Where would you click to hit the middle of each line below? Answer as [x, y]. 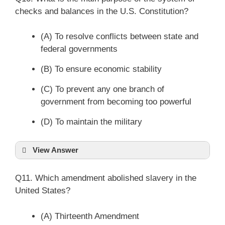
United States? [43, 191]
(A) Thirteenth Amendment [90, 216]
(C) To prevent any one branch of [102, 89]
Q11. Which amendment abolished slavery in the [106, 178]
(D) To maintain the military [91, 122]
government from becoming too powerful [116, 102]
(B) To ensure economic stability [101, 69]
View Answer [55, 150]
